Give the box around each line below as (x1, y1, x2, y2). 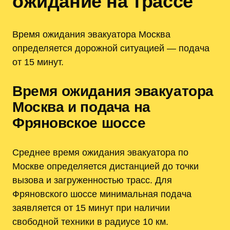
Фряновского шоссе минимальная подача (12, 188, 191, 200)
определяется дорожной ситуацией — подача (12, 43, 209, 54)
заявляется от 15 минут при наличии (12, 202, 170, 214)
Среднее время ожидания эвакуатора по (12, 147, 188, 158)
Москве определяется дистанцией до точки (12, 161, 199, 172)
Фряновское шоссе (12, 115, 146, 131)
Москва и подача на (12, 99, 150, 116)
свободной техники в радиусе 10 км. (12, 216, 168, 227)
